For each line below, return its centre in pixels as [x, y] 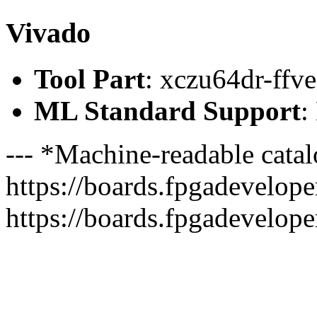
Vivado [48, 33]
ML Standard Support [167, 110]
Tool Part [90, 79]
